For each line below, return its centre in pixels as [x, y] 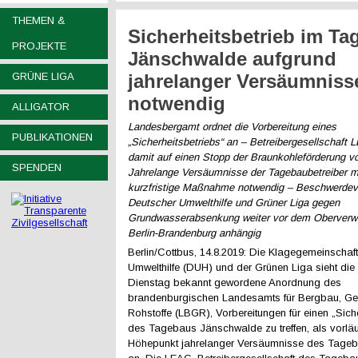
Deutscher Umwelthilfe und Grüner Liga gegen [234, 203]
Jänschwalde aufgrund [232, 59]
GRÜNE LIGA [43, 76]
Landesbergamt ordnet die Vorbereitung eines [232, 127]
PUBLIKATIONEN [52, 137]
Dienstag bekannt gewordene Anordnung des [235, 282]
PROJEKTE [39, 46]
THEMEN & [38, 20]
